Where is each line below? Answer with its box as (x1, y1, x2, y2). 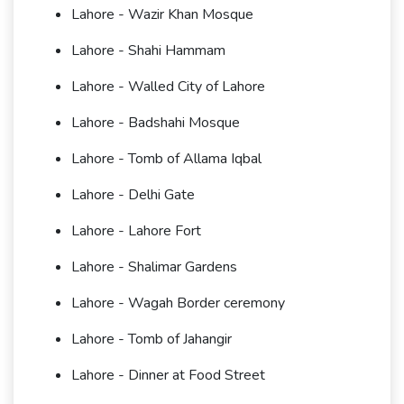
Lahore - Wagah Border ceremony (71, 293, 285, 314)
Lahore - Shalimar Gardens (71, 257, 237, 278)
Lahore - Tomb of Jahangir (71, 329, 232, 350)
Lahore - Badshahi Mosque (71, 113, 240, 133)
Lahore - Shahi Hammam (71, 41, 225, 61)
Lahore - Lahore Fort (71, 221, 201, 242)
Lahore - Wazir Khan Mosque (71, 5, 253, 25)
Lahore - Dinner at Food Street (71, 365, 265, 386)
